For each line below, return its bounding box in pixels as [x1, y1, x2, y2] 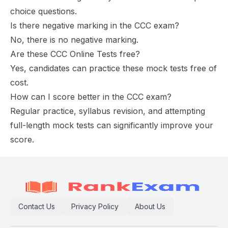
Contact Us [18, 202, 55, 211]
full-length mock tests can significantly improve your [10, 120, 213, 130]
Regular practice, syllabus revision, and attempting [10, 106, 205, 116]
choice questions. [10, 6, 77, 16]
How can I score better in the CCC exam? [10, 92, 172, 102]
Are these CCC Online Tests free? [10, 49, 140, 59]
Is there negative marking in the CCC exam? [10, 20, 179, 31]
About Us [135, 202, 165, 211]
